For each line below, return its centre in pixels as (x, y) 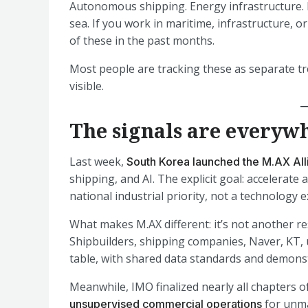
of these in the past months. (142, 41)
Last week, (98, 162)
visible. (87, 86)
